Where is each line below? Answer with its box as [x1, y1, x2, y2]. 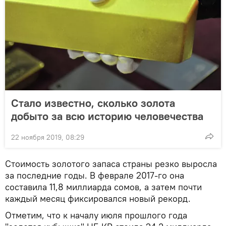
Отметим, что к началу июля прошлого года [5, 209, 187, 221]
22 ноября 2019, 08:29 [11, 133, 84, 142]
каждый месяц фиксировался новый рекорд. [5, 193, 191, 205]
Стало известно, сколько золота [11, 96, 175, 110]
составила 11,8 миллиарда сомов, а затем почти [5, 181, 202, 193]
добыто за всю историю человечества [11, 109, 203, 124]
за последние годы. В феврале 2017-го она [5, 169, 184, 182]
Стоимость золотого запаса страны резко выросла [5, 158, 217, 170]
